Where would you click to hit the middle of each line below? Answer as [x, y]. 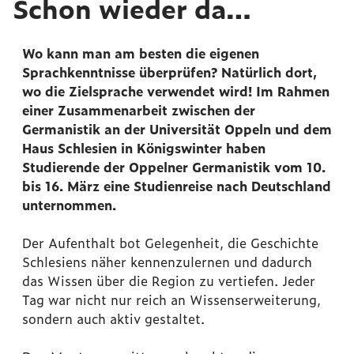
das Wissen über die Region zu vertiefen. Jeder [169, 281]
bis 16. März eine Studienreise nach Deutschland [177, 186]
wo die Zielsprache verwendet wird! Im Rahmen [176, 91]
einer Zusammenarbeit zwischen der [139, 110]
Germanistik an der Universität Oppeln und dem [177, 129]
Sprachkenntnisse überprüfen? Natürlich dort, [169, 72]
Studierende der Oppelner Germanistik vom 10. [174, 167]
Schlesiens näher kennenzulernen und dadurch [167, 262]
